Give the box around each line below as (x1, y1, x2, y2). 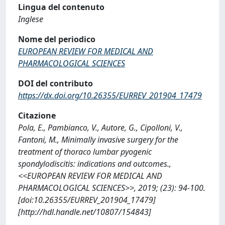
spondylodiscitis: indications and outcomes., (18, 158, 171, 169)
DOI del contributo (18, 78, 93, 89)
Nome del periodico (18, 34, 95, 45)
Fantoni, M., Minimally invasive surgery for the (18, 134, 178, 145)
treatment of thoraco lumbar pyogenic (18, 146, 152, 157)
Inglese (18, 14, 43, 25)
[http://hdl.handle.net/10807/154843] (18, 206, 151, 217)
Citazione (18, 110, 56, 121)
